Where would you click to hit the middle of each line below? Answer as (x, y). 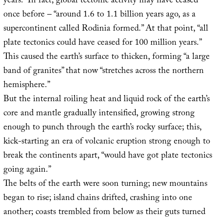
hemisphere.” (27, 86)
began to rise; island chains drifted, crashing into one (98, 199)
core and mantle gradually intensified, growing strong (99, 114)
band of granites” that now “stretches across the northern (103, 72)
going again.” (27, 171)
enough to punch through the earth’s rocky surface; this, (102, 128)
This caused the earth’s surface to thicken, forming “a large (106, 58)
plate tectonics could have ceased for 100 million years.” (102, 44)
